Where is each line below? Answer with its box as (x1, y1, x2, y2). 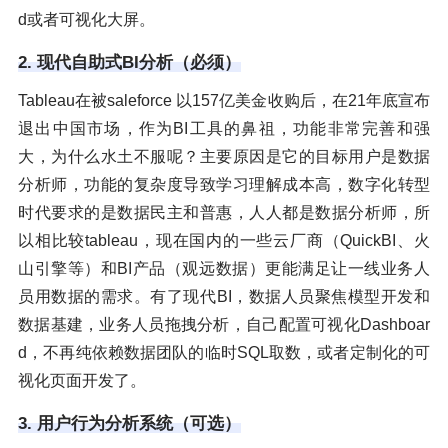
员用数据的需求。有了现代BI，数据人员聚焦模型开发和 (18, 287, 430, 305)
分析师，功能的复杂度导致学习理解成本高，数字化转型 (18, 175, 430, 193)
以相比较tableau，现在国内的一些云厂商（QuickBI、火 (18, 231, 430, 249)
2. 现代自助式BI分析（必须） (18, 52, 241, 72)
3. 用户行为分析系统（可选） (18, 413, 241, 433)
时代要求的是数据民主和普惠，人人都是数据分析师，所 (18, 203, 430, 221)
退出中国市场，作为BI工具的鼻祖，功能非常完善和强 (18, 119, 430, 137)
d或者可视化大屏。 (18, 10, 155, 28)
